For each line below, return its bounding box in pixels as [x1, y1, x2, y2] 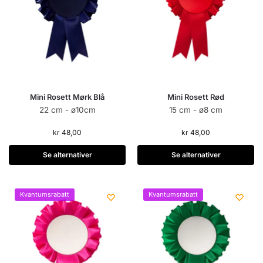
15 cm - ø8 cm [169, 105, 222, 115]
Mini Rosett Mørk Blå [30, 92, 104, 102]
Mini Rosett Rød [167, 92, 224, 102]
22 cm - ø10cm [39, 105, 96, 115]
